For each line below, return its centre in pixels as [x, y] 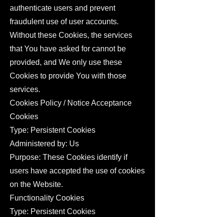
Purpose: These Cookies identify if [69, 157]
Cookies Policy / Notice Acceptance [71, 103]
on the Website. [36, 184]
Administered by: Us [44, 144]
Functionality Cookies [47, 198]
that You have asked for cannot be [68, 49]
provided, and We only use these [66, 62]
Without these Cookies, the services [71, 35]
